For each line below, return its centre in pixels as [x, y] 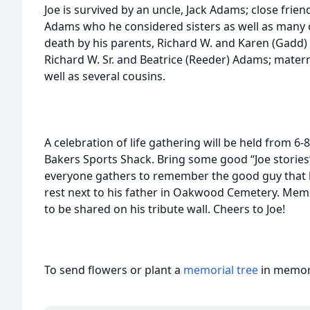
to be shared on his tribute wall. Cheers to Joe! [165, 209]
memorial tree [221, 270]
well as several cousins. [105, 76]
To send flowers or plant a [114, 270]
